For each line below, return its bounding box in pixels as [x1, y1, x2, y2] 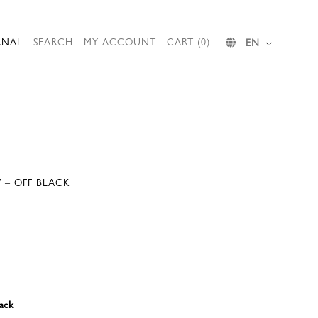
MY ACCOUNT [84, 34, 156, 48]
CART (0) [167, 34, 210, 48]
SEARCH [33, 34, 73, 48]
